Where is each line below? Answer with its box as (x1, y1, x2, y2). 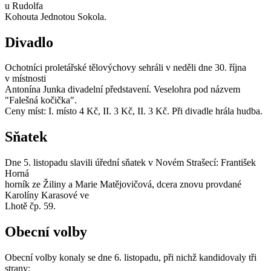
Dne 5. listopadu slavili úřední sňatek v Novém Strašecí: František (5, 157, 256, 168)
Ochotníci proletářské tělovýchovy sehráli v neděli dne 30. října (5, 62, 246, 73)
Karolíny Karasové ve (5, 190, 89, 201)
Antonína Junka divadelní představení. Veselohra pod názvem (5, 84, 240, 95)
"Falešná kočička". (5, 95, 77, 106)
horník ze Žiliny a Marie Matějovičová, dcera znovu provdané (5, 179, 241, 190)
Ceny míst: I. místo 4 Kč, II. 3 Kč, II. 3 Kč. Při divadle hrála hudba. (5, 106, 263, 117)
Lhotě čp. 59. (5, 201, 56, 212)
